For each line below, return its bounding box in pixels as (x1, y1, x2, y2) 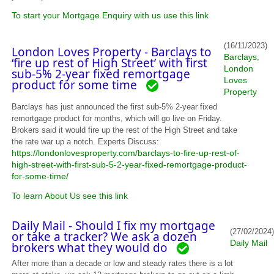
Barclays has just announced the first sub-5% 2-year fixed (12, 102, 218, 112)
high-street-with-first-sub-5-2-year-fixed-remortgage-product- (12, 160, 248, 170)
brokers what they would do (12, 240, 177, 256)
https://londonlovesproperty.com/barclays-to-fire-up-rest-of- (12, 148, 240, 158)
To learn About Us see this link (12, 191, 128, 201)
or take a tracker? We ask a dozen (12, 229, 198, 245)
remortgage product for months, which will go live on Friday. (12, 114, 223, 124)
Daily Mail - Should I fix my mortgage (12, 218, 216, 234)
